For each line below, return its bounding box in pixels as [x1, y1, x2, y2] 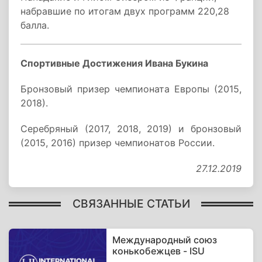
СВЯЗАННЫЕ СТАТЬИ [72, 196, 190, 211]
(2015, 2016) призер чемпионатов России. [20, 137, 215, 149]
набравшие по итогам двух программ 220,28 [20, 5, 229, 17]
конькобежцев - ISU [112, 245, 205, 257]
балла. [20, 19, 49, 31]
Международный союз [112, 234, 218, 246]
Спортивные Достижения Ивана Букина [20, 57, 208, 69]
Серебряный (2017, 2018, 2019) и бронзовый [20, 123, 242, 135]
